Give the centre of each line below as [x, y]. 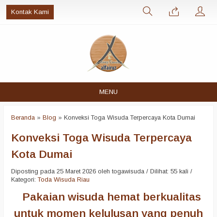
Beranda [23, 117]
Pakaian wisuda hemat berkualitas [108, 197]
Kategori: [24, 179]
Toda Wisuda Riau [64, 179]
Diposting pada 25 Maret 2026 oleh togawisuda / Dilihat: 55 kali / [102, 171]
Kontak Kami [30, 12]
